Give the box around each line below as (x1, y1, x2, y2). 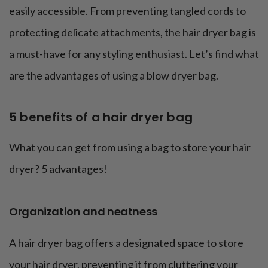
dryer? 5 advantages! (9, 162, 107, 175)
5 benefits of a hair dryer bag (9, 108, 193, 126)
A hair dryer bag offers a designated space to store (9, 236, 243, 249)
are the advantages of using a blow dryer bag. (9, 68, 218, 82)
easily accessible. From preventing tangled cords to (9, 4, 246, 17)
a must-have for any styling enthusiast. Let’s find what (9, 47, 259, 60)
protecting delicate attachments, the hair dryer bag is (9, 25, 256, 39)
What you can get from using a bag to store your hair (9, 140, 251, 154)
